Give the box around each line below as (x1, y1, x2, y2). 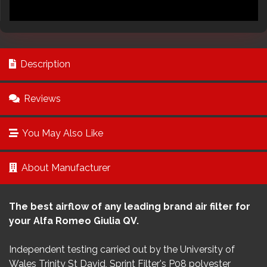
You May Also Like (20, 128, 103, 139)
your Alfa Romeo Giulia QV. (9, 215, 139, 226)
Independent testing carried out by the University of (9, 244, 235, 255)
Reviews (21, 93, 61, 104)
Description (18, 58, 70, 70)
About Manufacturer (19, 162, 110, 173)
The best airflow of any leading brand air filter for (9, 201, 250, 212)
